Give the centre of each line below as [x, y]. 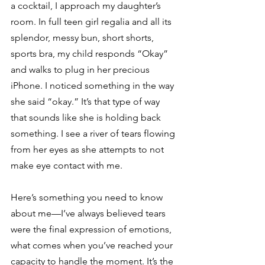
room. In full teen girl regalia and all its [92, 22]
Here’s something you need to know [88, 197]
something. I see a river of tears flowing [94, 133]
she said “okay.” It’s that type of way [86, 101]
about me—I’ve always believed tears [89, 213]
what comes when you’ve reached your [93, 245]
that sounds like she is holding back [87, 117]
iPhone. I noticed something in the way [93, 85]
